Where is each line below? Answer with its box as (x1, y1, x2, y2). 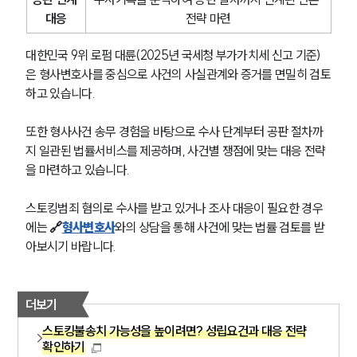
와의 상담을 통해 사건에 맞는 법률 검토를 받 (115, 218, 324, 235)
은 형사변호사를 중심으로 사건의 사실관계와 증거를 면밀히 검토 (25, 65, 331, 82)
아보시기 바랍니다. (25, 237, 116, 254)
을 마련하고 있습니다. (25, 161, 130, 178)
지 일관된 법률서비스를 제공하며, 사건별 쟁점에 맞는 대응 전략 (25, 142, 326, 159)
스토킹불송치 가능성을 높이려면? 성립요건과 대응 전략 (42, 322, 307, 339)
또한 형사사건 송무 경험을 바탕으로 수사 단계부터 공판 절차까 (25, 123, 323, 139)
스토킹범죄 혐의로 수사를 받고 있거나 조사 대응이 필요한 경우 (25, 199, 323, 216)
